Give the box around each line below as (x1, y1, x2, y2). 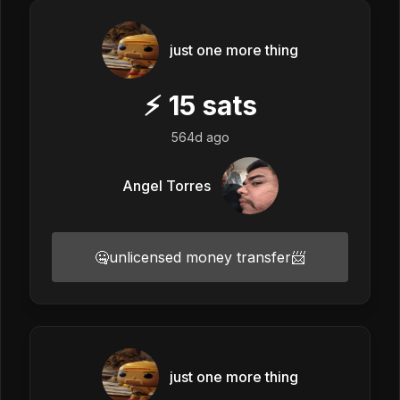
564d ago (171, 129, 229, 145)
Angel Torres (121, 176, 211, 195)
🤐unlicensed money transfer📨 (95, 247, 305, 266)
